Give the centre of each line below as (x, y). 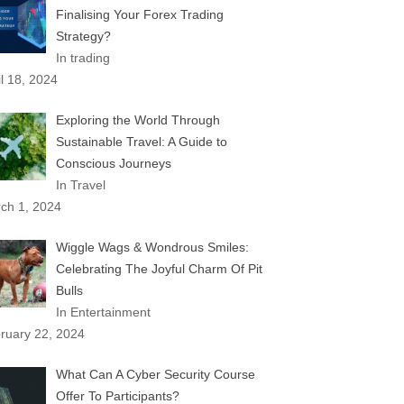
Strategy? (83, 36)
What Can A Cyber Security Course (155, 374)
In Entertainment (103, 312)
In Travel (80, 185)
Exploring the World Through (138, 120)
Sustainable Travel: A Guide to (141, 142)
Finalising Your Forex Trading (139, 14)
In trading (83, 58)
